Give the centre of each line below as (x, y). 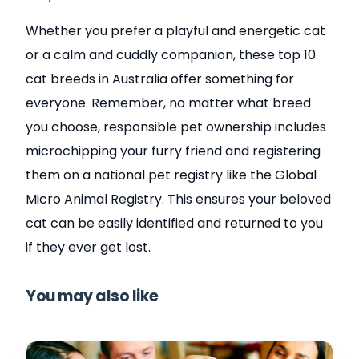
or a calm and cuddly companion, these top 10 (171, 54)
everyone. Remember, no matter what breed (169, 103)
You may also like (92, 296)
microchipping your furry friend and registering (173, 151)
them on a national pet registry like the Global (171, 175)
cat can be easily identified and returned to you (175, 223)
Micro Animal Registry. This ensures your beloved (179, 199)
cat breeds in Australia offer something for (160, 79)
